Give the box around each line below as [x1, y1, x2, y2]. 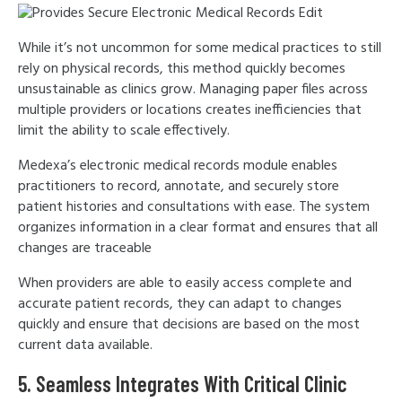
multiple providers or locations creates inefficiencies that [18, 99, 362, 122]
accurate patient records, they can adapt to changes [18, 293, 342, 316]
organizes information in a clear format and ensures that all [18, 216, 378, 240]
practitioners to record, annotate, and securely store [18, 175, 339, 198]
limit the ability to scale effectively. [18, 119, 230, 143]
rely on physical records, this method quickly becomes [18, 57, 345, 81]
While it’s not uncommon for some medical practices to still [18, 37, 381, 60]
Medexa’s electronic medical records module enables [18, 154, 337, 178]
